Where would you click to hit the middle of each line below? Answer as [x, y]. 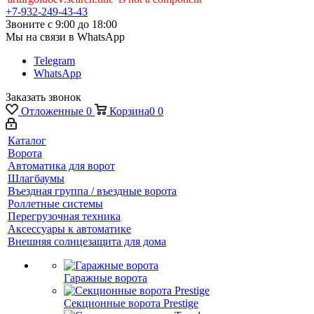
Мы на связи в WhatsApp [65, 37]
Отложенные [52, 111]
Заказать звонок [43, 97]
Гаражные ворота [105, 278]
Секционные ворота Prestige [131, 303]
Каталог [27, 141]
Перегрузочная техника [64, 216]
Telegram [54, 61]
